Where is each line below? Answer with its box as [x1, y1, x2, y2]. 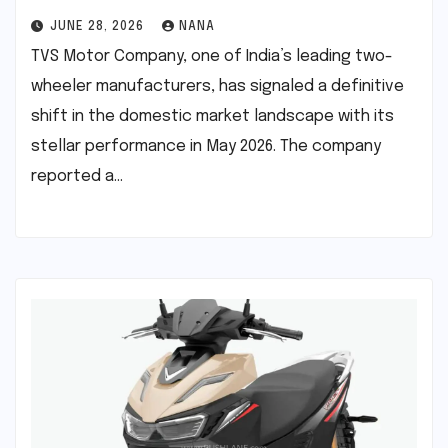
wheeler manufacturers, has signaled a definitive [31, 77, 404, 95]
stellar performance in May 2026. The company [31, 137, 381, 155]
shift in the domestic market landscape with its [31, 107, 394, 125]
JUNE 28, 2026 [50, 20, 148, 33]
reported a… [31, 167, 123, 185]
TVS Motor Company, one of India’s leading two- [31, 47, 393, 65]
